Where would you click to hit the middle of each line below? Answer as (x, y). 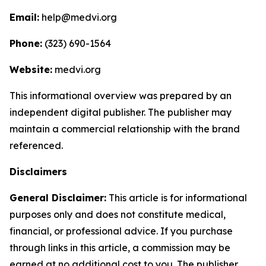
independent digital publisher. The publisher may (121, 112)
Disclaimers (38, 172)
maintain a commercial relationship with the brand (125, 129)
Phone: (26, 43)
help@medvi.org (78, 17)
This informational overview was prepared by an (121, 96)
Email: (24, 17)
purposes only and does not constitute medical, (118, 214)
